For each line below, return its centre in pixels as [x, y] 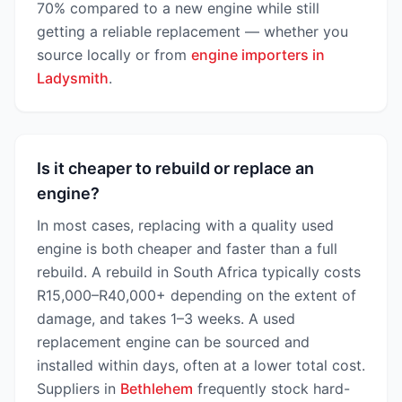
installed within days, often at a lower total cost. [201, 365]
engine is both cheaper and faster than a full [187, 249]
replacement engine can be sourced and [173, 342]
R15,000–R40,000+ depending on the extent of [197, 295]
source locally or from [114, 55]
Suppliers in [79, 389]
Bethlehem [157, 389]
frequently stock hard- [271, 389]
